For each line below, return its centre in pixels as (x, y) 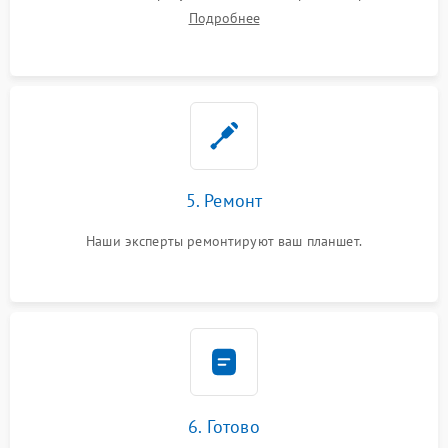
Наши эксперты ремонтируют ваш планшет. (224, 241)
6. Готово (224, 427)
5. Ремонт (224, 201)
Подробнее (224, 18)
